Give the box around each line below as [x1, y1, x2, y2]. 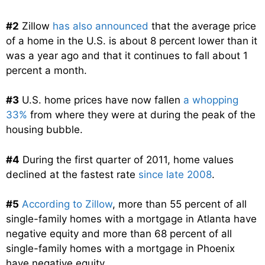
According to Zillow [22, 198, 112, 211]
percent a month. [6, 64, 87, 76]
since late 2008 [138, 168, 212, 180]
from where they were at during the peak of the [27, 109, 256, 121]
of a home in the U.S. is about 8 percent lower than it [6, 34, 257, 47]
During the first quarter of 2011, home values [20, 153, 234, 166]
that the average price [148, 20, 256, 32]
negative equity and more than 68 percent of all [6, 228, 232, 240]
